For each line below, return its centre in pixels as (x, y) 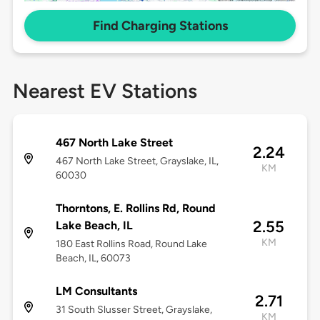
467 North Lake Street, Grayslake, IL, (137, 161)
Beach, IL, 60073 (93, 259)
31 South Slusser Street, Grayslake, (134, 310)
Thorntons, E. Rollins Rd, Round (135, 209)
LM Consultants (96, 291)
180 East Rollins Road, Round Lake (131, 244)
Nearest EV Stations (105, 91)
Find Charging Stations (160, 26)
